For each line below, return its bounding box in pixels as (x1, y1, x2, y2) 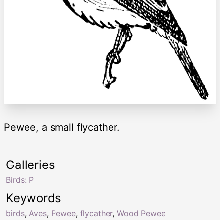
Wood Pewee (117, 208, 165, 218)
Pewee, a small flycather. (4, 121, 120, 133)
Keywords (6, 191, 61, 205)
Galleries (6, 157, 55, 172)
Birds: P (6, 174, 34, 185)
